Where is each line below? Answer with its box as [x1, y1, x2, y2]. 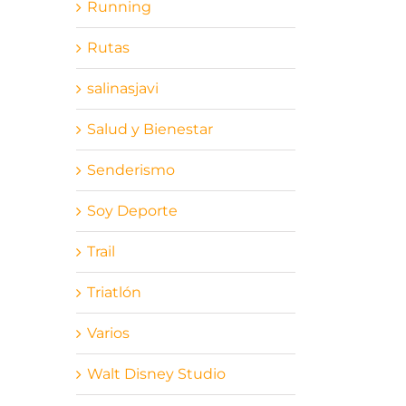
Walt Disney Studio [86, 364, 226, 382]
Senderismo [86, 160, 175, 179]
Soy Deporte [86, 201, 178, 219]
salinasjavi [86, 79, 159, 97]
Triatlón [86, 283, 141, 301]
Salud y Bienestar [86, 120, 213, 138]
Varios [86, 324, 130, 342]
